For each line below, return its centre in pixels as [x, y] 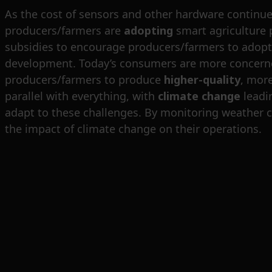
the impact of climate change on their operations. [133, 129]
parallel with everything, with [81, 96]
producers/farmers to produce [84, 80]
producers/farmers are [64, 31]
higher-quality [202, 80]
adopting [148, 31]
